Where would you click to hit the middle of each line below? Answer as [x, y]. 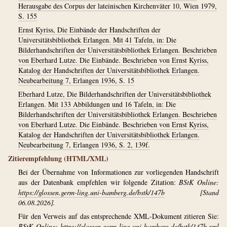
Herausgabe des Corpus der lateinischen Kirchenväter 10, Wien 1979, [118, 6]
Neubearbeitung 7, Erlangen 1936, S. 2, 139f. [84, 145]
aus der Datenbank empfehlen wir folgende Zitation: [99, 182]
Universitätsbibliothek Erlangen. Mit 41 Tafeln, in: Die [97, 40]
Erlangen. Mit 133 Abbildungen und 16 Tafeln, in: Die [97, 104]
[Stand [192, 192]
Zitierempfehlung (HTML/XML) [58, 158]
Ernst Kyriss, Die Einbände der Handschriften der [89, 30]
